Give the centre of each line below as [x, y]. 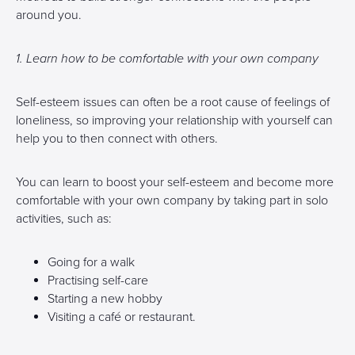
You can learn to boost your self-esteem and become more [175, 182]
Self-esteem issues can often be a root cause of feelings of [173, 102]
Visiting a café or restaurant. [122, 317]
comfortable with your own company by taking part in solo [172, 200]
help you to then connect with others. [117, 139]
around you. [49, 15]
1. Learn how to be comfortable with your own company [167, 59]
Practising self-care [98, 281]
